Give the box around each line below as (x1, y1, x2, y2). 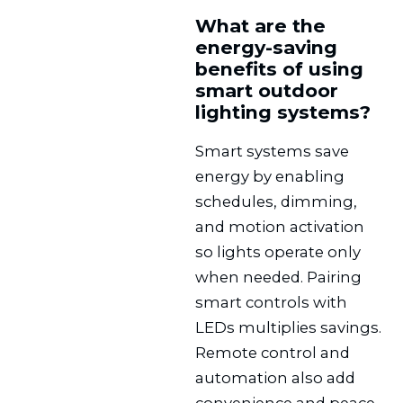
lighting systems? (195, 100, 372, 123)
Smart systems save (195, 141, 350, 160)
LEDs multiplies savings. (195, 318, 382, 336)
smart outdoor (195, 78, 339, 102)
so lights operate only (195, 242, 362, 261)
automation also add (195, 368, 356, 387)
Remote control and (195, 343, 351, 362)
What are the (195, 13, 327, 37)
